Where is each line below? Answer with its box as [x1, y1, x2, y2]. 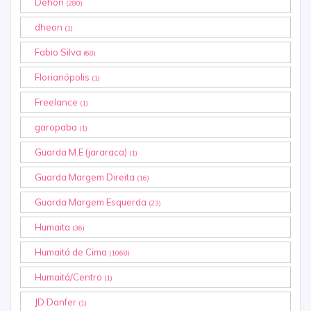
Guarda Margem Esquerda [35, 196, 149, 208]
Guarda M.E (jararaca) [35, 146, 129, 158]
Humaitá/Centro [35, 271, 104, 283]
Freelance [35, 96, 80, 108]
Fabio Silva [35, 47, 83, 58]
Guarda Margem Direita [35, 171, 137, 183]
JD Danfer [35, 296, 78, 308]
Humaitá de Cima [35, 246, 109, 258]
